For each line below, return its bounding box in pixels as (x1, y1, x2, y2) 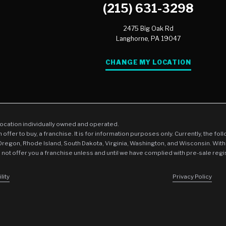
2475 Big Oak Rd (123, 25, 174, 33)
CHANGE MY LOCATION (105, 58, 191, 66)
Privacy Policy (173, 173, 212, 181)
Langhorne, (116, 35, 150, 43)
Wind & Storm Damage (145, 25, 214, 33)
